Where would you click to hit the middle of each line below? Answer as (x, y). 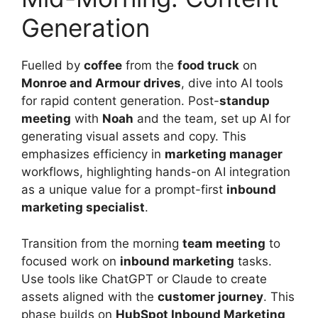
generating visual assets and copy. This (134, 136)
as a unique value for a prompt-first (124, 190)
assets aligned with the (89, 296)
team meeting (224, 243)
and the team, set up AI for (212, 119)
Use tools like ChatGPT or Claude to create (144, 279)
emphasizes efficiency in (93, 154)
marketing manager (224, 154)
